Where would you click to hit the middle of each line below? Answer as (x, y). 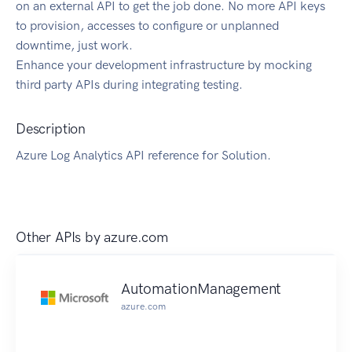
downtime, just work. (74, 46)
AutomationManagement (202, 289)
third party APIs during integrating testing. (129, 85)
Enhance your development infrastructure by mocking (164, 65)
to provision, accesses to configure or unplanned (147, 26)
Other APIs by (60, 238)
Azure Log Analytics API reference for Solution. (143, 156)
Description (51, 129)
